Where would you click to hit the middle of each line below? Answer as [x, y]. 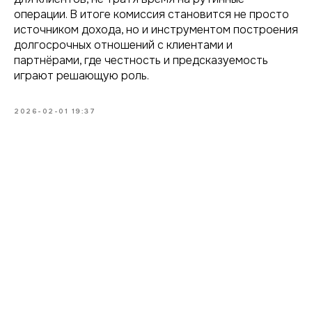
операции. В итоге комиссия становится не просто [151, 14]
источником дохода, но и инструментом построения [156, 30]
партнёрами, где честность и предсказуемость [141, 60]
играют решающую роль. [81, 76]
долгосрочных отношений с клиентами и [123, 45]
